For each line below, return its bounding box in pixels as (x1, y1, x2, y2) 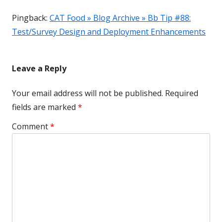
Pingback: (12, 12, 50, 23)
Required (165, 88, 198, 99)
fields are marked (12, 102, 78, 112)
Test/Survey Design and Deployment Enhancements (12, 26, 206, 37)
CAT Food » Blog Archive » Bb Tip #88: (50, 12, 191, 23)
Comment (12, 121, 50, 132)
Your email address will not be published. (12, 88, 163, 99)
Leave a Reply (12, 63, 66, 74)
